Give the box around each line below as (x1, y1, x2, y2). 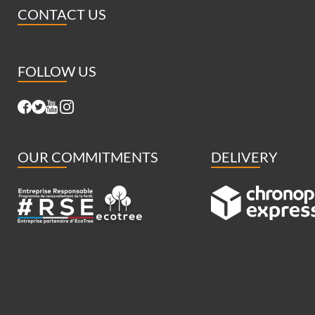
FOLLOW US (18, 63, 96, 80)
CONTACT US (18, 6, 106, 23)
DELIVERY (210, 148, 278, 166)
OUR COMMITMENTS (18, 148, 158, 166)
